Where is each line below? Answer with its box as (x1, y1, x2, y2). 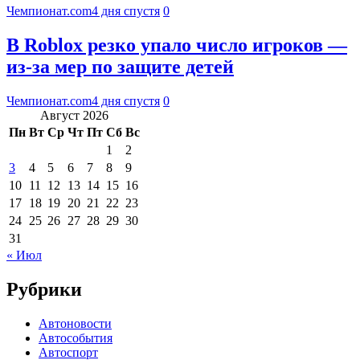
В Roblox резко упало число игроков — (6, 34, 347, 55)
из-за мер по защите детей (6, 55, 234, 77)
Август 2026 (40, 108, 108, 122)
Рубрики (6, 278, 82, 300)
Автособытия (39, 330, 112, 345)
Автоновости (39, 316, 112, 330)
